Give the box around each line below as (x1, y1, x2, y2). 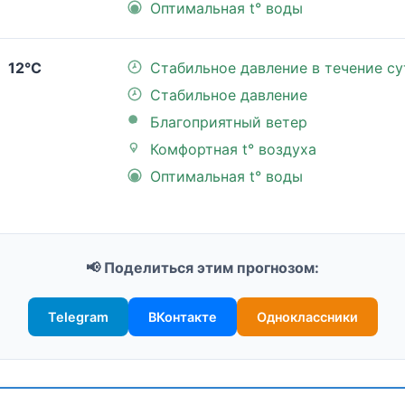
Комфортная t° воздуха (150, 140, 316, 159)
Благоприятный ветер (150, 113, 307, 132)
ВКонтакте (147, 309, 217, 325)
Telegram (47, 309, 108, 325)
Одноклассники (256, 309, 358, 325)
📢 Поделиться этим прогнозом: (86, 259, 319, 278)
